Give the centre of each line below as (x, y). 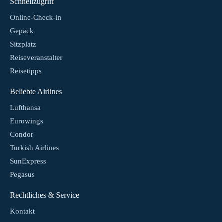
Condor (22, 135)
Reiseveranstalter (36, 58)
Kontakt (22, 211)
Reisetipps (26, 71)
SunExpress (28, 161)
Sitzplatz (23, 44)
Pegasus (22, 175)
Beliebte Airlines (36, 92)
